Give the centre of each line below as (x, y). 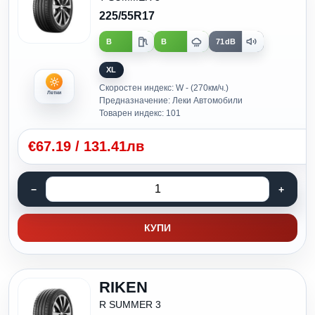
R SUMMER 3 (130, 304)
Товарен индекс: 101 (140, 113)
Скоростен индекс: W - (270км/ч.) (164, 88)
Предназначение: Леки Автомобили (171, 101)
